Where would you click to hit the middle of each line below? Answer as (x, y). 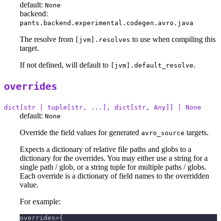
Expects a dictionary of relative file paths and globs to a (106, 149)
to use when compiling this (173, 39)
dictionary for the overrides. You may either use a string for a (114, 158)
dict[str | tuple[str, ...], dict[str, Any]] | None (103, 108)
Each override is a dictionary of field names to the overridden (114, 176)
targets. (197, 133)
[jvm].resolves (103, 40)
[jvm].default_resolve (152, 66)
